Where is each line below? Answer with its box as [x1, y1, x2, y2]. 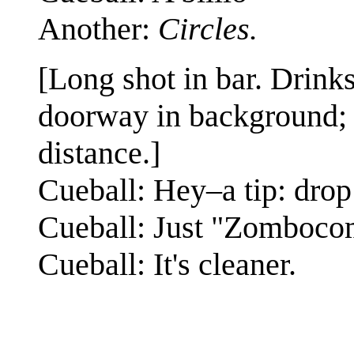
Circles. [158, 10, 258, 47]
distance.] [38, 134, 160, 171]
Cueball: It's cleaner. [38, 246, 296, 282]
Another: [38, 10, 158, 47]
